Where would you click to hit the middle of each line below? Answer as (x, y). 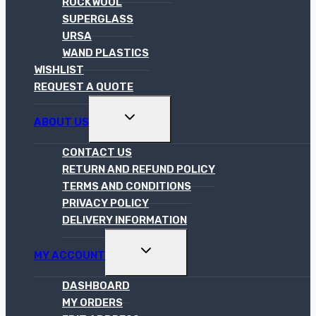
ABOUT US (61, 122)
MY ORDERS (92, 303)
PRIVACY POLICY (105, 203)
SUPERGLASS (98, 19)
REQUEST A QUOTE (84, 87)
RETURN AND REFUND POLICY (139, 170)
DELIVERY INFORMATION (124, 220)
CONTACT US (97, 153)
